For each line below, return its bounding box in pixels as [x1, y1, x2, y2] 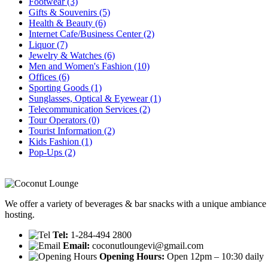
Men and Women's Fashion [29, 61, 134, 71]
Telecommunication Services [29, 104, 139, 114]
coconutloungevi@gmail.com [90, 240, 203, 251]
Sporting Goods [29, 83, 91, 93]
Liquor [29, 39, 57, 50]
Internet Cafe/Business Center [29, 29, 144, 39]
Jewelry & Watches [29, 50, 104, 60]
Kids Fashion [29, 136, 81, 147]
